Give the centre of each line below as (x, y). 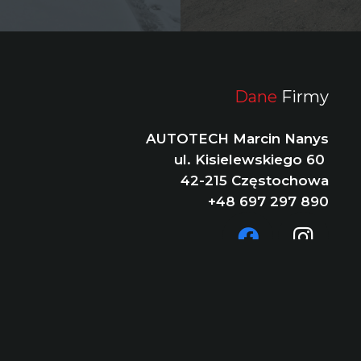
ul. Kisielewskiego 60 (252, 159)
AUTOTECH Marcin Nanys (238, 138)
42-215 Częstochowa (255, 180)
